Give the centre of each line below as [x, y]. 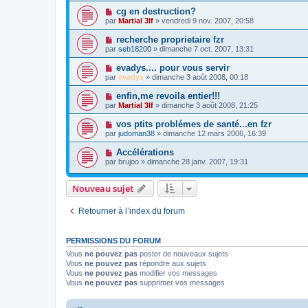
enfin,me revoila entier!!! [168, 96]
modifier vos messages [177, 273]
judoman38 [136, 133]
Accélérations [145, 152]
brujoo [129, 161]
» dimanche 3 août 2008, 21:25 [206, 105]
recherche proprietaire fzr [170, 39]
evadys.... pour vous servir [173, 67]
